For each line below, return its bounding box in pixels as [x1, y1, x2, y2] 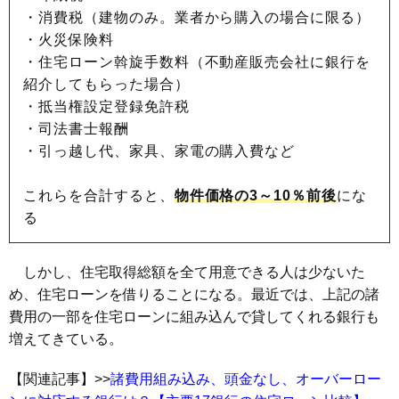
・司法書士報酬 [23, 121, 129, 137]
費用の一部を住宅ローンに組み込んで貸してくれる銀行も [9, 309, 379, 325]
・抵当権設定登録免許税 [23, 99, 190, 115]
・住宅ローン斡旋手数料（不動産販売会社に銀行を [23, 54, 371, 70]
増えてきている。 [9, 331, 123, 347]
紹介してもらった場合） [23, 77, 190, 93]
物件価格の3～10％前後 [174, 188, 338, 204]
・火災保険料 [23, 32, 114, 48]
